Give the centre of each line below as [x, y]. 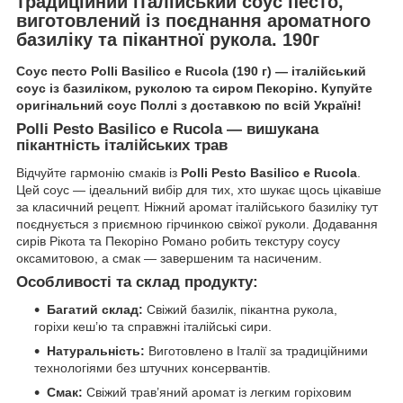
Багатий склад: [95, 309]
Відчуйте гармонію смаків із [99, 173]
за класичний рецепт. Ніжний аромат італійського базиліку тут [197, 207]
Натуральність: [96, 350]
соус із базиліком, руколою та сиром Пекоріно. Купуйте [194, 89]
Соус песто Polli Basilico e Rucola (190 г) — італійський [191, 72]
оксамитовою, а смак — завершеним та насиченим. [169, 259]
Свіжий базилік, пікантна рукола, [240, 309]
